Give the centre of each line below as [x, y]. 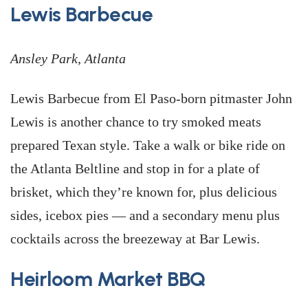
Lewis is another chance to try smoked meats [136, 122]
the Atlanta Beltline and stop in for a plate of [135, 168]
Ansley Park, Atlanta [68, 58]
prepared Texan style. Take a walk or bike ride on [148, 145]
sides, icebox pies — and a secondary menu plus [145, 215]
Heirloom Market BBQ [108, 279]
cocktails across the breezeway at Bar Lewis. [135, 239]
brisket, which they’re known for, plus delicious [144, 192]
